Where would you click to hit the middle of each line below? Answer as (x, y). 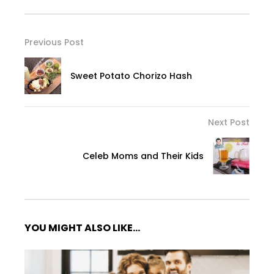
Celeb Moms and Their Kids (143, 156)
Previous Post (54, 42)
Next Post (229, 122)
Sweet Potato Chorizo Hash (131, 76)
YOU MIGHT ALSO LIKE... (82, 228)
